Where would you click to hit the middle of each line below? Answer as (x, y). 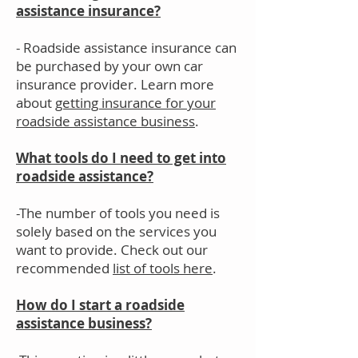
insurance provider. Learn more (115, 84)
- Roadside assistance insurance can (126, 47)
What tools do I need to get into (121, 157)
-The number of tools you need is (118, 213)
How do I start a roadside (100, 304)
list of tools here (163, 268)
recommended (64, 268)
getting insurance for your (135, 102)
